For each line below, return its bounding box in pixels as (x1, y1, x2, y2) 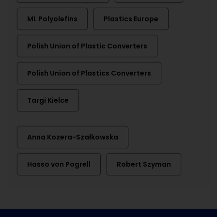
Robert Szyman (117, 159, 171, 169)
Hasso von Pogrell (27, 159, 91, 169)
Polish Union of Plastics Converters (27, 68, 151, 78)
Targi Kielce (27, 95, 69, 105)
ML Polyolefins (27, 14, 77, 24)
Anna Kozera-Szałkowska (27, 132, 118, 142)
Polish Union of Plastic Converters (27, 41, 147, 51)
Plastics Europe (104, 14, 158, 24)
